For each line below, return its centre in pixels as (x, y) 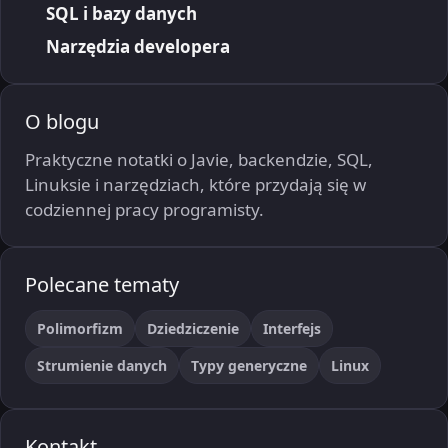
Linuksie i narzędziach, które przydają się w (195, 184)
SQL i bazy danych (121, 14)
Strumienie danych (102, 365)
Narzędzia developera (138, 46)
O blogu (62, 121)
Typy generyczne (249, 365)
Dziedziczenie (193, 328)
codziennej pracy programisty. (144, 209)
